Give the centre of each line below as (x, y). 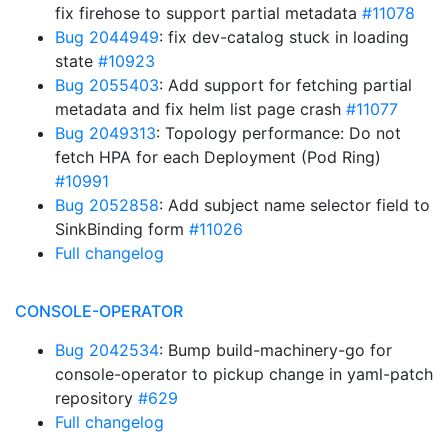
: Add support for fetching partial (285, 85)
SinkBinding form (122, 229)
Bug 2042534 (107, 350)
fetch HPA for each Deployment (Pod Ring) (218, 157)
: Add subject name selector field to (294, 205)
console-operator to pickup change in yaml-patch (244, 374)
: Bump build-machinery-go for (275, 350)
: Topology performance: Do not (278, 133)
